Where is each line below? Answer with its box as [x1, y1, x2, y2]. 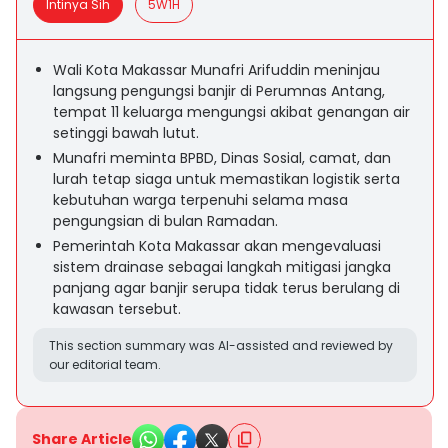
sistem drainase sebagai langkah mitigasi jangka [53, 257, 391, 277]
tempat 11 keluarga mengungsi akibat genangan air [53, 102, 410, 122]
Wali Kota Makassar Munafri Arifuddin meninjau [53, 60, 380, 80]
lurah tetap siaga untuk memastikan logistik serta [53, 169, 400, 189]
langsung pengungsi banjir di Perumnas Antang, [53, 81, 385, 101]
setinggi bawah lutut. [53, 123, 199, 143]
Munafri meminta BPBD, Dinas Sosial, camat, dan [53, 148, 391, 168]
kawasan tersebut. [53, 299, 181, 319]
